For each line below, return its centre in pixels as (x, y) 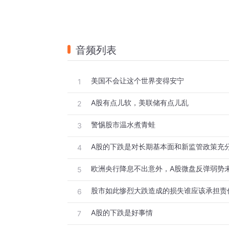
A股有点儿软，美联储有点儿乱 (140, 103)
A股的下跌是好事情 (122, 213)
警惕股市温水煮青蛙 (123, 125)
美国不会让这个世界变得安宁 (138, 81)
